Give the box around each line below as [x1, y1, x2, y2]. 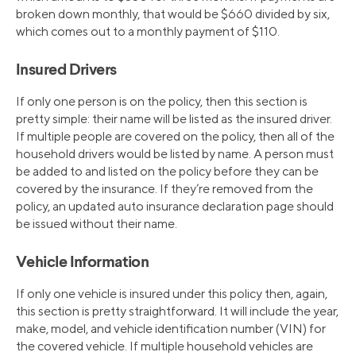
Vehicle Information [16, 254, 149, 271]
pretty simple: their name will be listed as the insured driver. [16, 110, 332, 126]
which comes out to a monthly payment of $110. [16, 23, 280, 39]
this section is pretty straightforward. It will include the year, [16, 303, 339, 319]
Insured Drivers [16, 62, 117, 79]
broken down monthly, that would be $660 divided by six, [16, 6, 330, 21]
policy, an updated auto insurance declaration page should [16, 198, 334, 214]
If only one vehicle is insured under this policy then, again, [16, 285, 327, 301]
